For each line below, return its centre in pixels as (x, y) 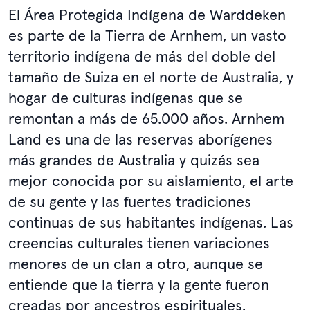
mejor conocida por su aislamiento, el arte (151, 181)
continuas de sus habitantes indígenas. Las (151, 222)
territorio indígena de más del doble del (142, 56)
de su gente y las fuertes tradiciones (130, 202)
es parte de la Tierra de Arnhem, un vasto (147, 36)
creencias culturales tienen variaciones (139, 243)
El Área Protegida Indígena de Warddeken (147, 15)
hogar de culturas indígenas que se (126, 98)
